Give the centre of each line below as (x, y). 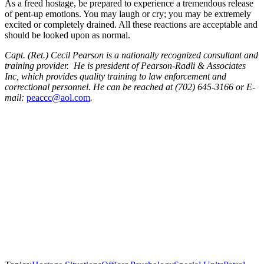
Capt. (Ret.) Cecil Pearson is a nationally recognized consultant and (131, 55)
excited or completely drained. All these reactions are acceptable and (131, 24)
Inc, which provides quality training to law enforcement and (115, 76)
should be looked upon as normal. (67, 35)
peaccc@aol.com (58, 98)
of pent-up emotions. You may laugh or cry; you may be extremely (128, 14)
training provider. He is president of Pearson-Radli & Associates (125, 66)
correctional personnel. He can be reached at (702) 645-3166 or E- (130, 87)
